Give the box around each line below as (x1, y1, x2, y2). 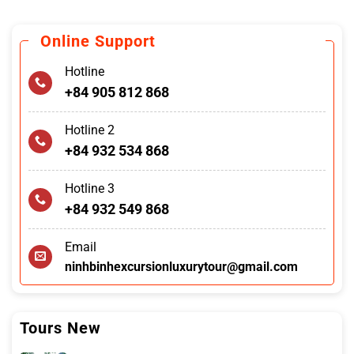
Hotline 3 (65, 181, 115, 197)
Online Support (40, 32, 156, 51)
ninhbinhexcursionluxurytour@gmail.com (65, 259, 298, 275)
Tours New (20, 318, 101, 338)
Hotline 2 (65, 122, 115, 138)
